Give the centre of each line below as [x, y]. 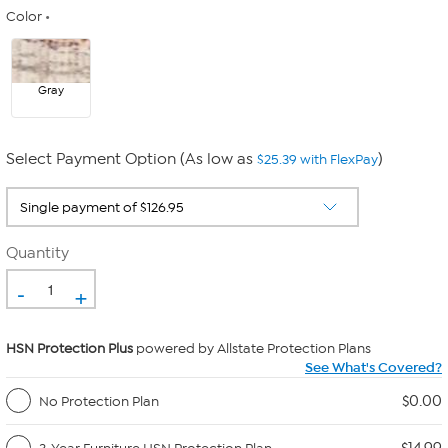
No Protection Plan [99, 401]
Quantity [37, 253]
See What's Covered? [373, 367]
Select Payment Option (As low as [131, 159]
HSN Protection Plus [69, 348]
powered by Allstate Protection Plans [252, 348]
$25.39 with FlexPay [317, 159]
